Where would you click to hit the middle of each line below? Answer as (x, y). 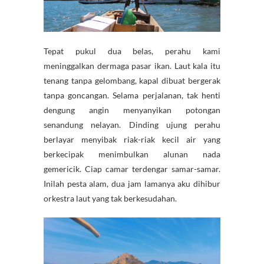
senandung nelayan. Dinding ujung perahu (132, 124)
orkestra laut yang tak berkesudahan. (110, 198)
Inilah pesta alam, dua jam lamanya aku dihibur (132, 183)
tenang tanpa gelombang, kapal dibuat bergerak (132, 80)
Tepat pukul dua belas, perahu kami (132, 51)
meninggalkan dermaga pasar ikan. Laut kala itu (132, 65)
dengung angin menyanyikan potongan (132, 110)
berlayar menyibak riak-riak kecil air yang (132, 139)
